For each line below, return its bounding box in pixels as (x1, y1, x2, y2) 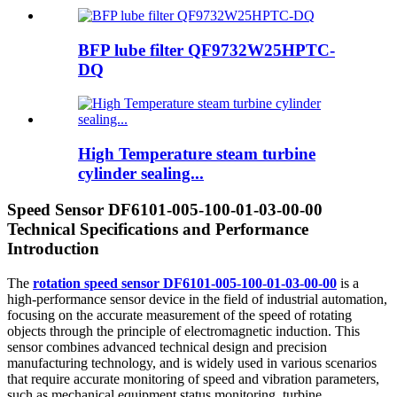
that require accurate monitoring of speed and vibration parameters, (7, 370, 379, 386)
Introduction (7, 238, 99, 258)
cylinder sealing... (78, 164, 204, 183)
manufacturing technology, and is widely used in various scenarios (7, 354, 377, 370)
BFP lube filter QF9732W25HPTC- (78, 40, 335, 59)
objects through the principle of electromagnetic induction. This (7, 323, 360, 339)
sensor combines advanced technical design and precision (7, 339, 327, 354)
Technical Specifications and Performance (7, 219, 308, 238)
